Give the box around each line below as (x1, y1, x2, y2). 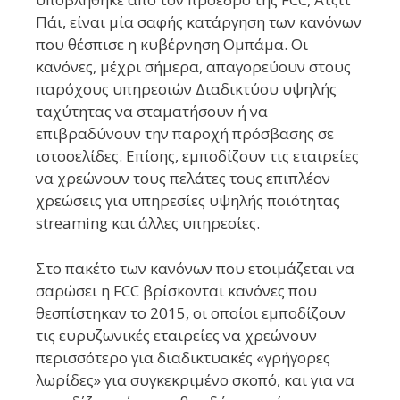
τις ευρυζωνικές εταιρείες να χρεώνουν (36, 324, 317, 346)
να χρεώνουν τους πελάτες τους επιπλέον (36, 168, 330, 189)
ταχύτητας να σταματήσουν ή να (36, 101, 268, 122)
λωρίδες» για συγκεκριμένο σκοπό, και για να (36, 369, 354, 390)
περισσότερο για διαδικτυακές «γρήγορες (36, 346, 330, 368)
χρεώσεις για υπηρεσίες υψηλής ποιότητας (36, 190, 340, 212)
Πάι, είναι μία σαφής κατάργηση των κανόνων (36, 12, 362, 33)
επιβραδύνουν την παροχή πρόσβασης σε (36, 123, 334, 145)
